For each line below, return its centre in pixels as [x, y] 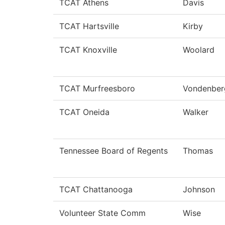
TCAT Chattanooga [96, 190]
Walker [196, 112]
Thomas [198, 151]
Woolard [199, 50]
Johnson [199, 190]
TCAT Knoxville [88, 50]
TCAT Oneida [84, 112]
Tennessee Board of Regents [114, 151]
